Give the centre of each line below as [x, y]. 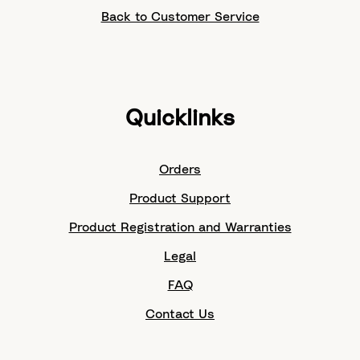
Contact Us [180, 314]
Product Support [180, 198]
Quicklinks [180, 119]
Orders [180, 169]
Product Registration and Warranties [180, 227]
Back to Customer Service [180, 17]
